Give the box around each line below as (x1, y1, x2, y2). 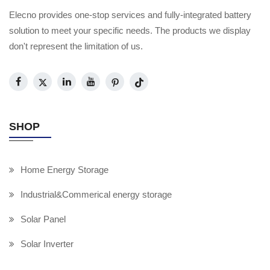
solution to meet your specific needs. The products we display (9, 25, 251, 36)
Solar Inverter (20, 239, 74, 250)
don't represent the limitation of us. (9, 41, 143, 52)
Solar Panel (20, 214, 66, 225)
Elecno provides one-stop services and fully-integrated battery (9, 10, 251, 20)
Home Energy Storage (20, 165, 108, 175)
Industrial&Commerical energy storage (20, 189, 172, 200)
